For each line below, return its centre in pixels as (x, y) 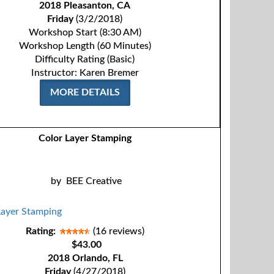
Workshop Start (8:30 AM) (85, 32)
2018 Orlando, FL (85, 258)
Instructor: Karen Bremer (85, 73)
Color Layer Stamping (85, 138)
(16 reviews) (119, 231)
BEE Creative (94, 181)
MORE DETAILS (85, 92)
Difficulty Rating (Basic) (85, 59)
